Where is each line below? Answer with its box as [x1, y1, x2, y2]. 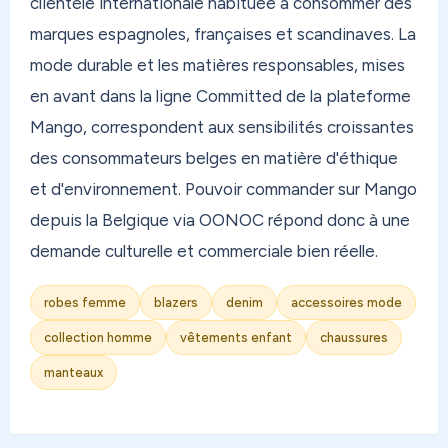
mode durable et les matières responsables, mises [30, 54, 405, 75]
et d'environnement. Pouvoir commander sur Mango [30, 178, 417, 199]
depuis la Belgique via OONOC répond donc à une [30, 209, 410, 230]
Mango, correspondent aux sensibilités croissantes [30, 116, 414, 137]
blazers [154, 294, 198, 310]
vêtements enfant [180, 329, 292, 345]
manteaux [44, 364, 103, 380]
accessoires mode [291, 294, 402, 310]
